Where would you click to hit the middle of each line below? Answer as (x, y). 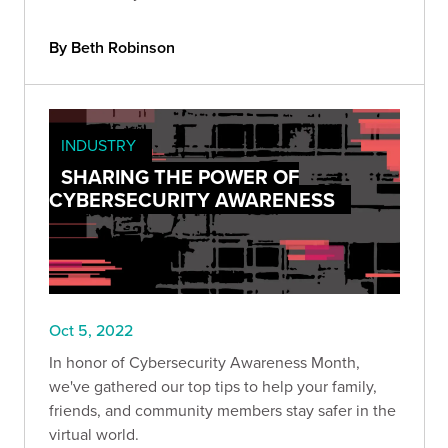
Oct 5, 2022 (91, 329)
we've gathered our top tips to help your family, (213, 385)
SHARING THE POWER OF (180, 177)
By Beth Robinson (112, 48)
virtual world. (94, 433)
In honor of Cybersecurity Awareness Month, (204, 361)
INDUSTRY (98, 145)
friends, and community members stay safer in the (222, 409)
